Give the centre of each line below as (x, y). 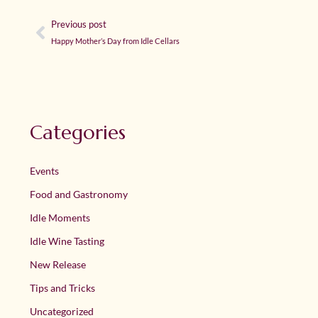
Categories (78, 133)
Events (44, 171)
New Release (58, 265)
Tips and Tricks (62, 288)
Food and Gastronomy (79, 194)
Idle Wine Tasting (67, 241)
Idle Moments (60, 218)
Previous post (79, 24)
